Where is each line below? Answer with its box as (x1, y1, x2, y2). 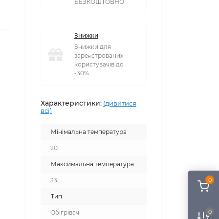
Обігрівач (50, 209, 79, 217)
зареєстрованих (74, 52, 123, 60)
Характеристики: (41, 99, 102, 108)
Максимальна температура (51, 160, 134, 168)
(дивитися (103, 99, 136, 108)
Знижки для (74, 43, 111, 51)
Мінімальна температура (51, 128, 127, 136)
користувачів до (74, 61, 124, 68)
